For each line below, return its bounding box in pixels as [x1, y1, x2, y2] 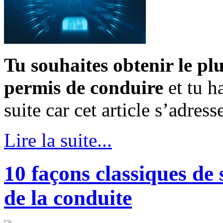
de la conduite [4, 186, 132, 210]
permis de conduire [4, 77, 168, 99]
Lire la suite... [4, 129, 112, 151]
